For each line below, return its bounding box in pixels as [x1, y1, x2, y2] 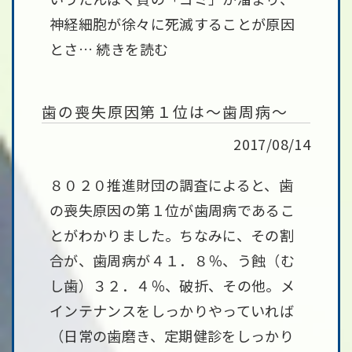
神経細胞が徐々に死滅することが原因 [49, 13, 295, 34]
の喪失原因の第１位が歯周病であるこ [49, 200, 295, 220]
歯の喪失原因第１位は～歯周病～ [42, 101, 288, 122]
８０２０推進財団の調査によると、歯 [49, 174, 294, 195]
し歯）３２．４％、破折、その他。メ [49, 275, 295, 295]
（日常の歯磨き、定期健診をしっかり [49, 325, 295, 346]
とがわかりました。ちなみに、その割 [49, 225, 295, 245]
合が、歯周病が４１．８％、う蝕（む [49, 250, 295, 270]
